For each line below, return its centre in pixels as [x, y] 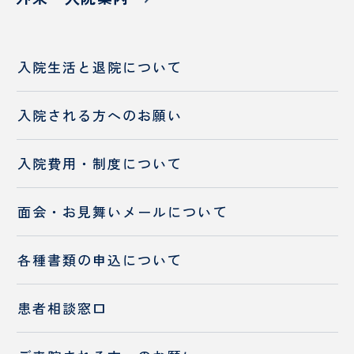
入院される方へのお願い [100, 115]
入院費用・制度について [100, 164]
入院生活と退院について [100, 67]
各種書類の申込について [100, 260]
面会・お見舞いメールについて [123, 212]
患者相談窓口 [63, 308]
